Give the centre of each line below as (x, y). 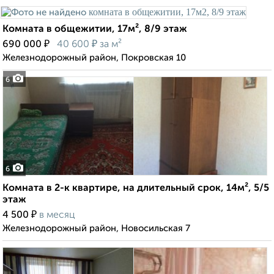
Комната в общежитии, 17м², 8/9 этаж (95, 30)
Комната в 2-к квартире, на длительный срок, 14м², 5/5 (136, 189)
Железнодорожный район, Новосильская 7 (96, 229)
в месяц (57, 216)
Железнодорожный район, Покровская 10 (94, 58)
